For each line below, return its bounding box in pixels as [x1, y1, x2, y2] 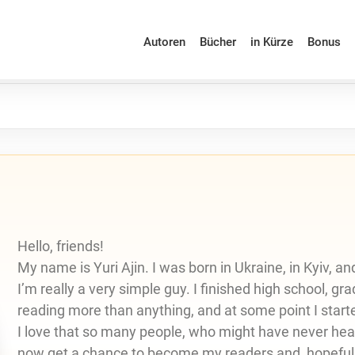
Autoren [143, 34, 185, 49]
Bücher [199, 34, 236, 49]
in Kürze [250, 34, 293, 49]
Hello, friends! [17, 237, 104, 254]
